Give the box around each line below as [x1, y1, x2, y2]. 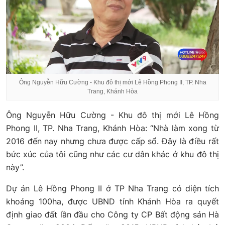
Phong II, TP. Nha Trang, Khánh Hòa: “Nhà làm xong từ [6, 123, 219, 134]
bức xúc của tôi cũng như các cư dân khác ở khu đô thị [6, 149, 219, 160]
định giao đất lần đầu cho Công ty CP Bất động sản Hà [6, 209, 219, 220]
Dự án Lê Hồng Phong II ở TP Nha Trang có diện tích [6, 183, 219, 194]
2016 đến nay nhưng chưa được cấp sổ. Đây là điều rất [6, 136, 219, 147]
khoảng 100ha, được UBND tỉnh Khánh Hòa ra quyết [6, 196, 219, 207]
